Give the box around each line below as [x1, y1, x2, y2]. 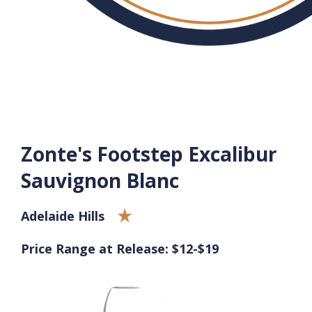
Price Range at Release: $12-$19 [21, 240, 219, 257]
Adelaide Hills [21, 207, 104, 224]
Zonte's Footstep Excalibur [21, 140, 277, 167]
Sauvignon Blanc [21, 166, 179, 194]
